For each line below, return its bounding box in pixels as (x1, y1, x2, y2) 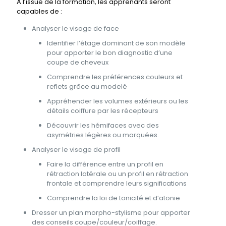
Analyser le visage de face (32, 24, 119, 33)
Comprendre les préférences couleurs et (47, 72, 183, 82)
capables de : (17, 7, 62, 16)
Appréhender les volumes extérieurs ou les (47, 96, 188, 106)
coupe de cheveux (47, 58, 108, 67)
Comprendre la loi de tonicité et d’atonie (47, 193, 180, 203)
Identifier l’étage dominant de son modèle (47, 38, 186, 48)
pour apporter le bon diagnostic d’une (47, 48, 173, 58)
